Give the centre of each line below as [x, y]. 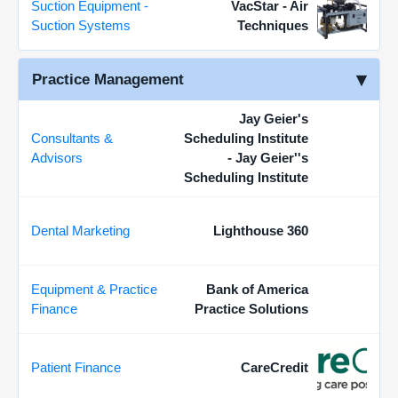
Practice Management [108, 80]
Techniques [273, 25]
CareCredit [275, 367]
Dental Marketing [80, 231]
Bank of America [257, 289]
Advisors [57, 158]
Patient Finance [76, 367]
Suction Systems [81, 25]
